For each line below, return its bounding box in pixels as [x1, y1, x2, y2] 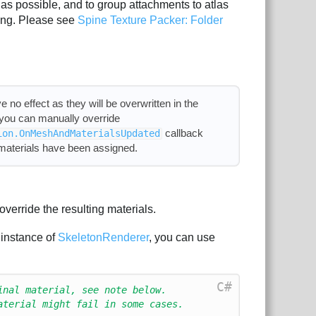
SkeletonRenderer [58, 231, 150, 243]
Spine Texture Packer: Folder [78, 13, 224, 26]
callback [162, 127, 203, 140]
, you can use [149, 231, 216, 243]
